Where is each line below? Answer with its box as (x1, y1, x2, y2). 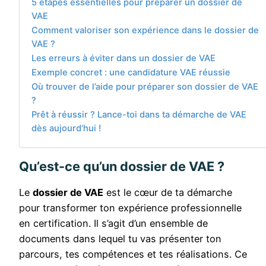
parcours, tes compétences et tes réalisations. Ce (19, 248, 247, 260)
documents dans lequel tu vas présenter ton (19, 232, 221, 245)
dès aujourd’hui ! (31, 122, 101, 134)
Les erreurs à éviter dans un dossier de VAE (31, 52, 216, 64)
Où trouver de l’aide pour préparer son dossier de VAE (31, 81, 258, 92)
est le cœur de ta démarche (103, 186, 232, 198)
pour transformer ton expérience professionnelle (19, 201, 242, 214)
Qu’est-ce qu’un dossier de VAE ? (19, 158, 224, 174)
